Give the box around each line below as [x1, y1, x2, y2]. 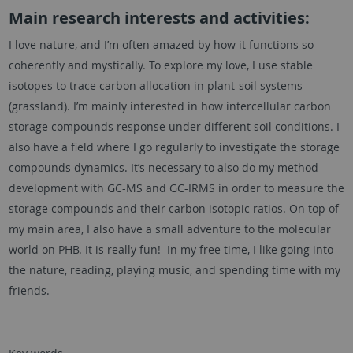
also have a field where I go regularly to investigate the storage [8, 139, 340, 155]
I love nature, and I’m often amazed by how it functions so [8, 37, 314, 53]
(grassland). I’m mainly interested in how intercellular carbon [8, 98, 331, 114]
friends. [8, 283, 50, 299]
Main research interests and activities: [8, 7, 310, 29]
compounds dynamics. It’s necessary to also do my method [8, 160, 318, 176]
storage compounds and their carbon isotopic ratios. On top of [8, 201, 339, 217]
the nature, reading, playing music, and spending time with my [8, 262, 340, 278]
